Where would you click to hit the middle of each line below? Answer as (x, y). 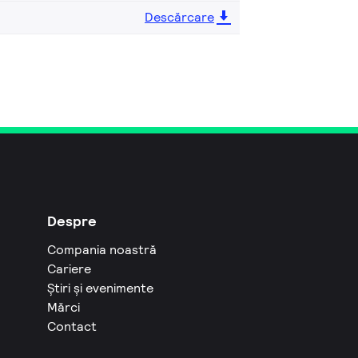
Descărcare (179, 18)
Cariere (70, 269)
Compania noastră (102, 250)
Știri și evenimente (101, 288)
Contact (72, 327)
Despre (72, 221)
